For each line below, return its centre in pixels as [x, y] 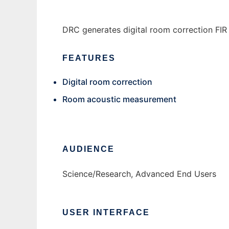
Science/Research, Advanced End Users [139, 174]
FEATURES [89, 58]
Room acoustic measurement [119, 99]
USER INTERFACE [106, 213]
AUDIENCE [88, 149]
